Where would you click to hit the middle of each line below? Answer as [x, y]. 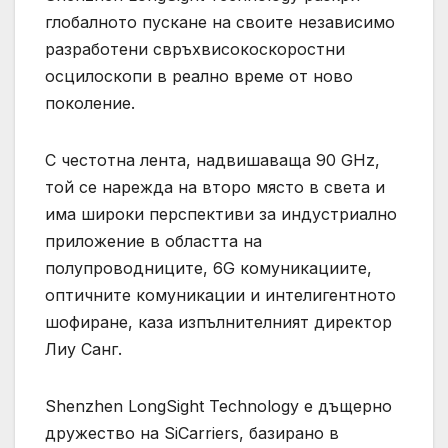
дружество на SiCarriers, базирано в [192, 432]
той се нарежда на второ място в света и [215, 186]
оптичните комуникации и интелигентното [220, 294]
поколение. [90, 102]
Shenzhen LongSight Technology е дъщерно [218, 405]
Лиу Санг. [83, 348]
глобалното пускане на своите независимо [220, 21]
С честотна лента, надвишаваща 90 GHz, [212, 159]
